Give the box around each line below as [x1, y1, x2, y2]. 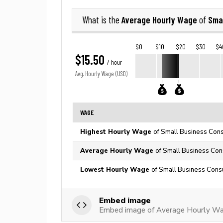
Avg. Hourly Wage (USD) [75, 70, 127, 78]
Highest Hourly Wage [80, 128, 153, 135]
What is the [82, 14, 121, 25]
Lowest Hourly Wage [80, 166, 151, 173]
